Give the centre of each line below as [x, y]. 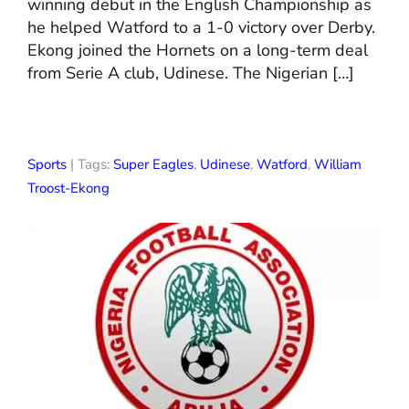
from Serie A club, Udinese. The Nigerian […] [191, 73]
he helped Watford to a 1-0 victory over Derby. [201, 27]
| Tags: [90, 164]
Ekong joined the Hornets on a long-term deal [198, 50]
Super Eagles [153, 164]
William [338, 164]
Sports [47, 164]
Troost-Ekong [68, 188]
